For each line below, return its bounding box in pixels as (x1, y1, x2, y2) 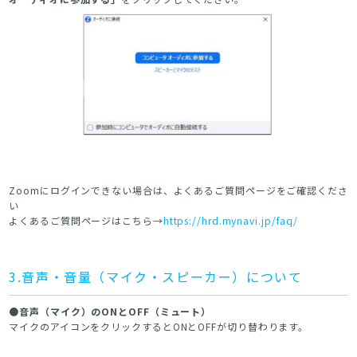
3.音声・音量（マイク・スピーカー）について (9, 266, 303, 286)
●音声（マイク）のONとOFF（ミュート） (9, 304, 212, 318)
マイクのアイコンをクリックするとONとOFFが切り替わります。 (9, 319, 309, 333)
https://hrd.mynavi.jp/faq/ (163, 213, 299, 227)
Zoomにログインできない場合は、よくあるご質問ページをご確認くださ (9, 182, 348, 197)
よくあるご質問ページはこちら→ (9, 213, 163, 227)
